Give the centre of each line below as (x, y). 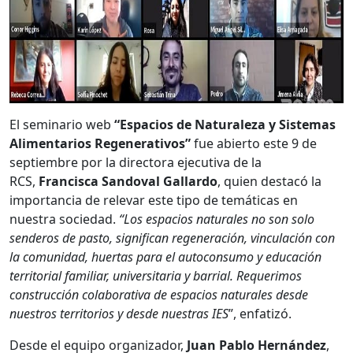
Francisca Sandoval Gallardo (128, 182)
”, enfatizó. (260, 314)
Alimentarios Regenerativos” (100, 144)
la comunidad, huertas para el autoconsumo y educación (165, 257)
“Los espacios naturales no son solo (217, 219)
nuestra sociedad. (64, 219)
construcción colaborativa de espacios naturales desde (159, 295)
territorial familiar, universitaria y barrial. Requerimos (156, 276)
